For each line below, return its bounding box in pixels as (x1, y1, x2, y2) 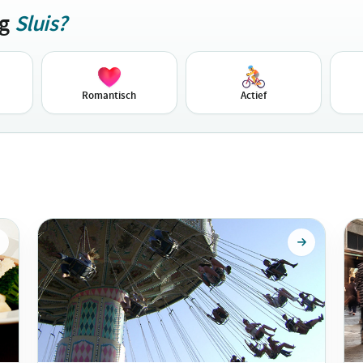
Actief (241, 88, 267, 102)
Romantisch (82, 88, 137, 102)
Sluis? (14, 9, 67, 38)
